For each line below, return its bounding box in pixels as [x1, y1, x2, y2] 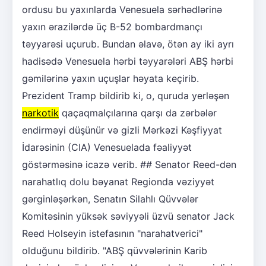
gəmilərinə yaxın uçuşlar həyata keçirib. [22, 72, 199, 85]
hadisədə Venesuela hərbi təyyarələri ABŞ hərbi [22, 55, 233, 68]
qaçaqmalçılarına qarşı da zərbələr [59, 107, 217, 119]
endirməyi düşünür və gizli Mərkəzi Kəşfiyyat [22, 124, 222, 137]
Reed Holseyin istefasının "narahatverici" [22, 227, 202, 240]
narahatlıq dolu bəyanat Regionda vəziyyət [22, 176, 214, 188]
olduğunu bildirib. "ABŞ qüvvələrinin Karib [22, 245, 207, 257]
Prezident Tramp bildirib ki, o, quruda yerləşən [22, 90, 229, 102]
